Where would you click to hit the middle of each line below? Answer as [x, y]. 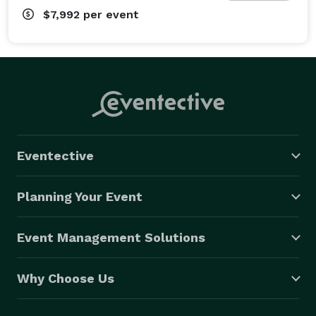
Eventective [55, 155]
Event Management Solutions [111, 237]
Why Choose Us [66, 278]
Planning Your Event [80, 196]
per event [111, 14]
